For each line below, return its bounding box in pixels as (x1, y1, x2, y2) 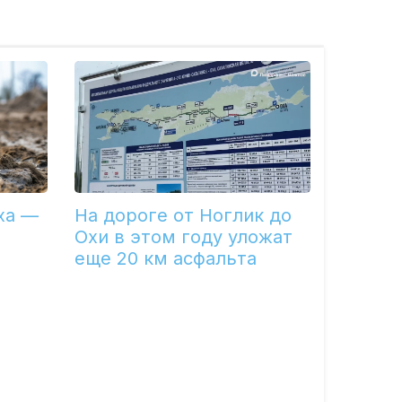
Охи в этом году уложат (74, 225, 293, 248)
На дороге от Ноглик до (74, 204, 293, 226)
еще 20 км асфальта (74, 247, 258, 269)
